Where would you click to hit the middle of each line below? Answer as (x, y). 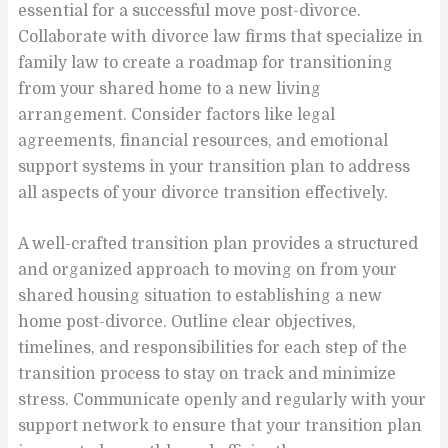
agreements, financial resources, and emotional (203, 141)
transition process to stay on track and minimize (207, 373)
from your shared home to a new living (170, 89)
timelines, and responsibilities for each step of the (213, 347)
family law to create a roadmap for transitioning (206, 63)
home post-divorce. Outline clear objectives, (187, 321)
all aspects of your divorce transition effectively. (203, 193)
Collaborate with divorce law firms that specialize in (221, 37)
